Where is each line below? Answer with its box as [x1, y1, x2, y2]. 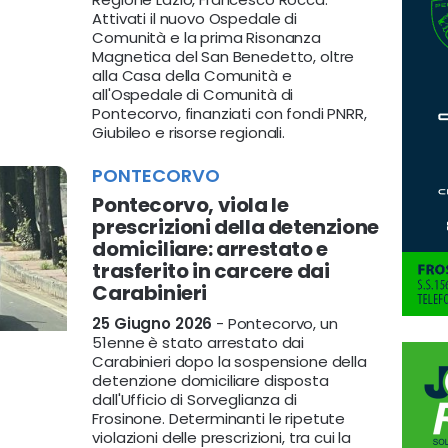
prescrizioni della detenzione [92, 213, 379, 241]
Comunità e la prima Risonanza [92, 27, 321, 48]
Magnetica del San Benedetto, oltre [92, 46, 355, 67]
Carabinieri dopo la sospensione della [92, 351, 367, 372]
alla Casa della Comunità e [92, 65, 292, 86]
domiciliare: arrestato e [92, 235, 328, 263]
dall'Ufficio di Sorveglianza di [92, 389, 297, 410]
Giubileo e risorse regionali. [92, 122, 285, 143]
